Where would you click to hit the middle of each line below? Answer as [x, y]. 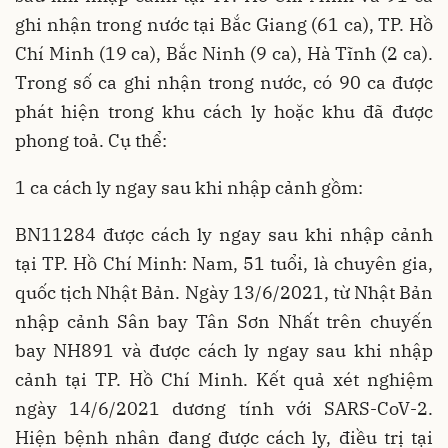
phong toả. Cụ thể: [91, 140]
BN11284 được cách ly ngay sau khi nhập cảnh [224, 234]
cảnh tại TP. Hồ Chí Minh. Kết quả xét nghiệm [224, 379]
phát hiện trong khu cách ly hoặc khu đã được [224, 111]
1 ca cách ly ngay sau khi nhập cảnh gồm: [189, 187]
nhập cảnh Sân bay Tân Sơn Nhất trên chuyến [224, 321]
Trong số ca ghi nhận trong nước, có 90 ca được [224, 82]
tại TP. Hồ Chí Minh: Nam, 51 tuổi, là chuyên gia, [224, 263]
